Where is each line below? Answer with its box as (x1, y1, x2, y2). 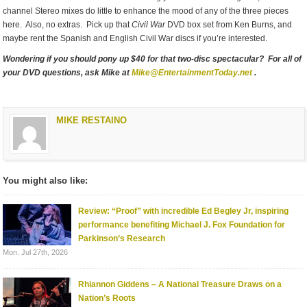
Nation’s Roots (78, 293, 136, 303)
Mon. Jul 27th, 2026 (3, 247, 69, 256)
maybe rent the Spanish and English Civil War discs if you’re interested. (3, 34, 268, 43)
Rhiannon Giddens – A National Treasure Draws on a (78, 279, 282, 289)
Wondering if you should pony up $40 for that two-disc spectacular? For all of (3, 54, 302, 64)
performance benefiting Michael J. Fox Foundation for (78, 219, 286, 230)
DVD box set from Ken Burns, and (165, 20, 293, 29)
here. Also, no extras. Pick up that (3, 20, 132, 29)
